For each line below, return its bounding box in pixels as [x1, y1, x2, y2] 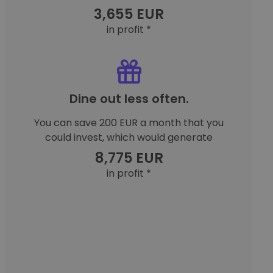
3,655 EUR [94, 4, 165, 24]
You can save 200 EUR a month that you [34, 115, 224, 130]
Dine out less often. [69, 90, 189, 107]
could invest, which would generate [45, 130, 213, 144]
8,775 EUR [94, 147, 163, 168]
